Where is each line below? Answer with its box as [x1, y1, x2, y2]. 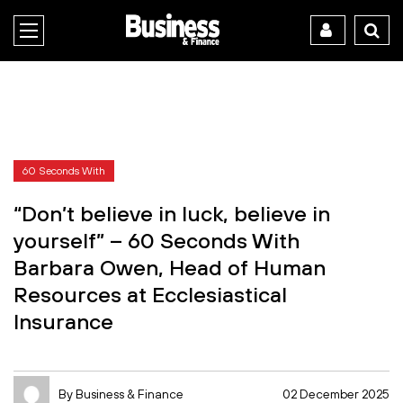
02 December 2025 [282, 386, 390, 401]
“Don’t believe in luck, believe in [13, 200, 330, 226]
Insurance [13, 308, 113, 334]
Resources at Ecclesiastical [13, 281, 287, 307]
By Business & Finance [58, 386, 184, 401]
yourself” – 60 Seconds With [13, 227, 300, 253]
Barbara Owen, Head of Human [13, 254, 326, 280]
